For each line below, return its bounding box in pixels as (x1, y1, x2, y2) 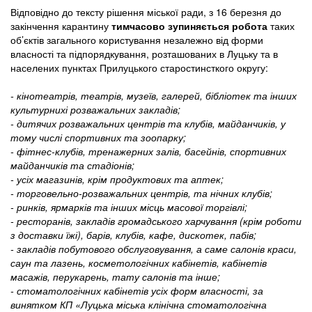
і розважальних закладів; (65, 102, 180, 116)
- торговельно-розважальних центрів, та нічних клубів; (10, 185, 272, 200)
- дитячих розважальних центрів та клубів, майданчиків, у (10, 116, 286, 130)
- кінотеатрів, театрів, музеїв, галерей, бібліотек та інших (10, 88, 297, 102)
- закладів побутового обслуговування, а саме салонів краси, (10, 241, 297, 256)
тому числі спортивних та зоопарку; (10, 130, 186, 144)
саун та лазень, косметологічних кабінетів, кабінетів (10, 255, 267, 270)
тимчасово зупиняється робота (111, 18, 267, 33)
